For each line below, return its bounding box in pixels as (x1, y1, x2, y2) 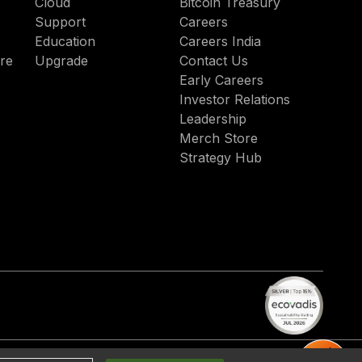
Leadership (179, 111, 246, 127)
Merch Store (179, 130, 258, 146)
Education (35, 33, 96, 49)
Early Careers (179, 72, 263, 88)
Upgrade (35, 53, 89, 69)
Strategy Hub (179, 149, 262, 166)
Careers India (179, 33, 261, 49)
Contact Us (179, 53, 248, 69)
